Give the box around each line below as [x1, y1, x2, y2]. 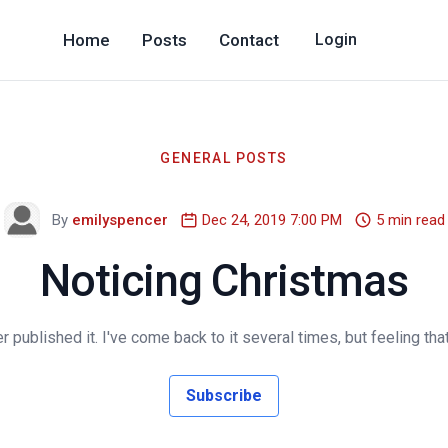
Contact [218, 30, 279, 50]
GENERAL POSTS [160, 149, 288, 166]
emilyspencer [71, 210, 168, 229]
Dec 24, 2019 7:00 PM [201, 210, 342, 229]
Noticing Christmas [40, 254, 408, 307]
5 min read [375, 210, 445, 229]
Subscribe [186, 385, 262, 405]
